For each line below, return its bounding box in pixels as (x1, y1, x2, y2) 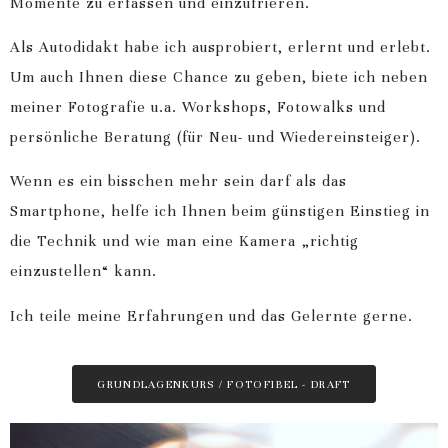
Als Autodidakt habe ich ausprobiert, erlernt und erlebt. (10, 37, 431, 56)
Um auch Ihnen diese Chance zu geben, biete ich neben (10, 67, 428, 86)
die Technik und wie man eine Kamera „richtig (10, 232, 359, 251)
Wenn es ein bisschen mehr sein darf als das (10, 172, 347, 191)
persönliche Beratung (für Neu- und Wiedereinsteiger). (10, 127, 421, 146)
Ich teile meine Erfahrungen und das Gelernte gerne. (10, 306, 413, 325)
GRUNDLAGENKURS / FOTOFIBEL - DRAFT (97, 377, 351, 392)
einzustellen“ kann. (10, 262, 157, 281)
